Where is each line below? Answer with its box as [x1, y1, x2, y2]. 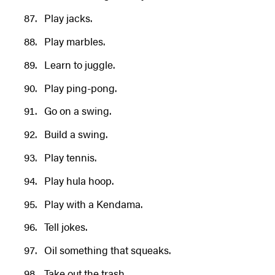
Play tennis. [44, 149, 96, 165]
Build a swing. [44, 126, 107, 142]
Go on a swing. [44, 103, 111, 118]
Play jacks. [44, 10, 92, 26]
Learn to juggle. [44, 56, 115, 72]
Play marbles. [44, 34, 105, 48]
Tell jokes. [44, 219, 87, 234]
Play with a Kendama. [44, 196, 142, 211]
